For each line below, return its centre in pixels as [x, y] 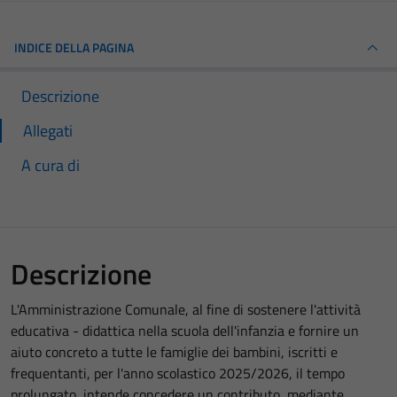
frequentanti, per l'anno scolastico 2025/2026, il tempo [178, 374]
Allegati [48, 131]
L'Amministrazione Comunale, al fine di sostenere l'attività [186, 310]
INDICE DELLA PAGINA [74, 48]
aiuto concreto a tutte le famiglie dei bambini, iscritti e [174, 352]
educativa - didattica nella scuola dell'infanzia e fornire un [185, 331]
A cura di [51, 166]
